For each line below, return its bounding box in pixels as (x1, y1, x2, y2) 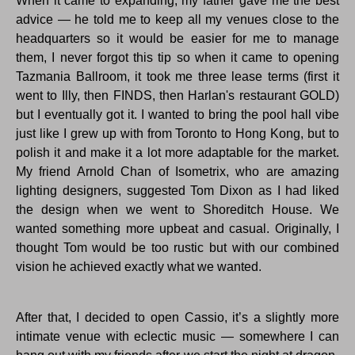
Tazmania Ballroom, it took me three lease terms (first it (16, 70, 339, 84)
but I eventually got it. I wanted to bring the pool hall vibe (16, 108, 339, 122)
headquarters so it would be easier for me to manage (16, 32, 339, 46)
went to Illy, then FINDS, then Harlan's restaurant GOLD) (16, 89, 339, 103)
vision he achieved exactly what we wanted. (16, 260, 261, 274)
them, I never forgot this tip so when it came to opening (16, 51, 339, 65)
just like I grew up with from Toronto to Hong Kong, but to (16, 127, 339, 141)
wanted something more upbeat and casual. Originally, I (16, 222, 339, 236)
